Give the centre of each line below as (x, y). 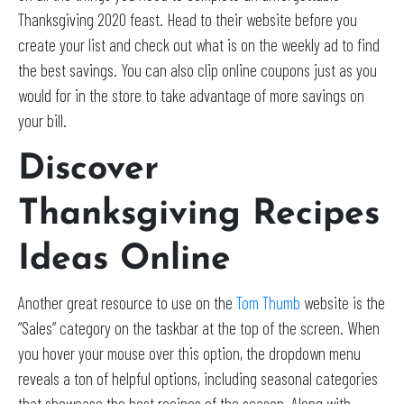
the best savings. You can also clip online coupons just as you (197, 69)
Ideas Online (130, 260)
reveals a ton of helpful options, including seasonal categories (198, 378)
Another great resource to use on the (127, 302)
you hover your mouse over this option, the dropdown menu (189, 353)
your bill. (44, 120)
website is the (343, 302)
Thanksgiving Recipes (199, 215)
